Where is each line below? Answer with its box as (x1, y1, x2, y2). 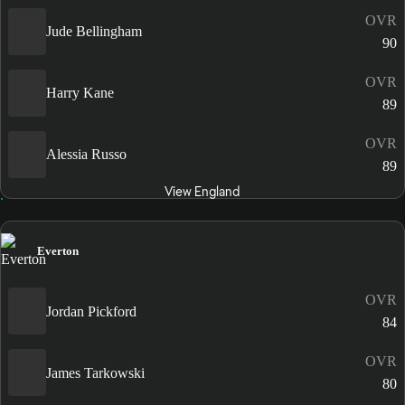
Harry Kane (46, 85, 114, 101)
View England (165, 183, 240, 200)
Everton (37, 244, 79, 259)
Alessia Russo (46, 146, 127, 163)
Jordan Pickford (46, 303, 137, 319)
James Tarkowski (46, 364, 145, 381)
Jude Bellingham (46, 24, 142, 40)
